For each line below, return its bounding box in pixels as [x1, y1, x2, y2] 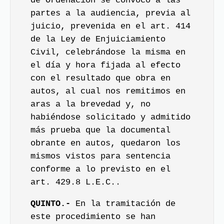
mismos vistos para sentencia [30, 151, 170, 161]
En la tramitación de [70, 198, 175, 208]
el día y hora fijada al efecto [30, 60, 180, 70]
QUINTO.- [30, 198, 70, 208]
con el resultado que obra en [30, 73, 170, 83]
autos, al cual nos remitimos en [30, 86, 185, 96]
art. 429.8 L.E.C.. [30, 177, 120, 187]
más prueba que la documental [30, 125, 170, 135]
